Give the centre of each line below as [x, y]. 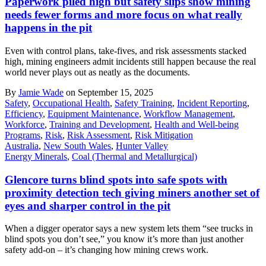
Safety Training [143, 103]
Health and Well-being [197, 124]
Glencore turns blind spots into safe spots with [116, 179]
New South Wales [77, 145]
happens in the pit [48, 28]
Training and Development [99, 124]
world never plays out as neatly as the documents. [97, 72]
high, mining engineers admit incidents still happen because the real [130, 61]
